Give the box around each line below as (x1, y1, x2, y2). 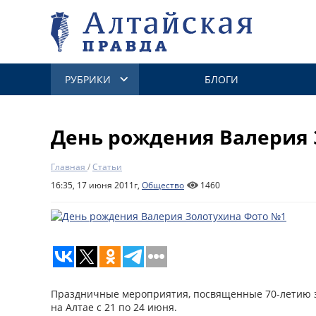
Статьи (92, 161, 122, 173)
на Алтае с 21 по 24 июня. (51, 300, 177, 314)
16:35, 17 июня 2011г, (51, 179, 142, 191)
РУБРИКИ (65, 73, 111, 86)
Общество (142, 179, 184, 191)
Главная (51, 161, 85, 173)
